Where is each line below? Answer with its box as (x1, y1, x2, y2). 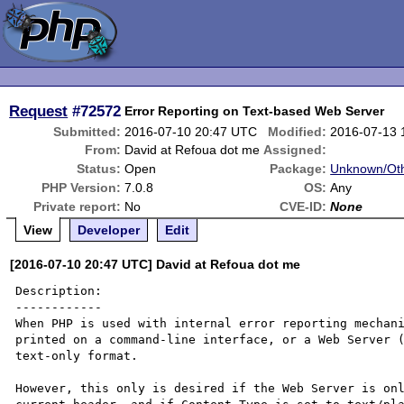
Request (9, 102, 69, 120)
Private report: (33, 199, 122, 214)
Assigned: (263, 142, 327, 157)
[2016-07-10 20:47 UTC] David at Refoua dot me (10, 257, 301, 271)
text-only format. (15, 349, 139, 363)
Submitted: (53, 124, 122, 139)
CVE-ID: (280, 199, 327, 214)
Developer (78, 223, 141, 237)
